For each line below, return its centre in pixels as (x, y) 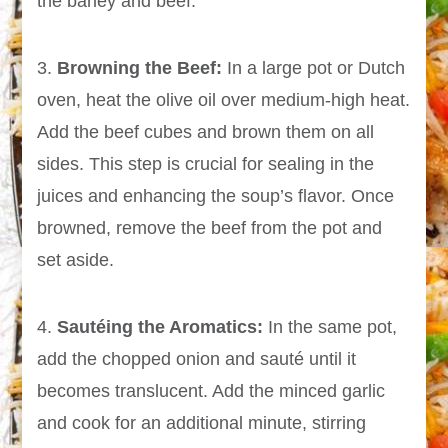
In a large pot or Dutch (314, 68)
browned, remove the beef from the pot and (210, 228)
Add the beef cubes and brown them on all (206, 132)
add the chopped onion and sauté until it (197, 359)
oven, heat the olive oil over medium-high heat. (224, 100)
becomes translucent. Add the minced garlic (211, 391)
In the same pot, (330, 327)
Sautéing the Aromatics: (160, 327)
